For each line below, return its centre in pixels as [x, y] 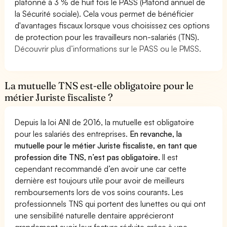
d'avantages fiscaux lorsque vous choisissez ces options [112, 25]
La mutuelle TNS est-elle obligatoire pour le [99, 85]
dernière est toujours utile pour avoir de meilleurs [100, 180]
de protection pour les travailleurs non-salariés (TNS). [107, 37]
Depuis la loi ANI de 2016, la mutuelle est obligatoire [105, 122]
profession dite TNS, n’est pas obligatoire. [89, 157]
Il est [170, 157]
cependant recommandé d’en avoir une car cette [101, 168]
